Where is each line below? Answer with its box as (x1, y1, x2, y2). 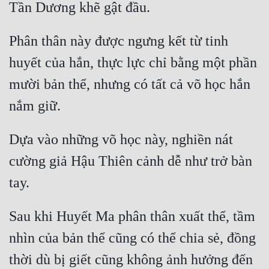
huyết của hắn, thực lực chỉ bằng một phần (9, 55, 257, 71)
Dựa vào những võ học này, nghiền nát (9, 131, 233, 148)
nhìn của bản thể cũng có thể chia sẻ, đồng (9, 230, 256, 246)
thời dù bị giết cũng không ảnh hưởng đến (9, 252, 253, 268)
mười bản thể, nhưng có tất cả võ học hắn (9, 76, 250, 92)
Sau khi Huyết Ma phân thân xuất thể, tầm (9, 208, 255, 225)
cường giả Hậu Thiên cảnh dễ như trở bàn (9, 153, 252, 169)
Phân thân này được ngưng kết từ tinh (9, 33, 228, 49)
